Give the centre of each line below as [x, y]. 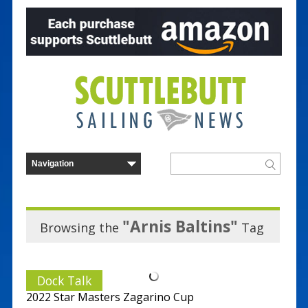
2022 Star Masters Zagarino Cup [110, 297]
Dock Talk [64, 280]
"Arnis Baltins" [180, 226]
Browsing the [81, 227]
